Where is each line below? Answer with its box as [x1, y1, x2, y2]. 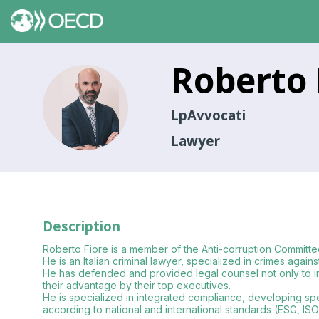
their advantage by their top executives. [43, 279, 231, 291]
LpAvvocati [171, 105, 246, 124]
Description [43, 216, 120, 235]
